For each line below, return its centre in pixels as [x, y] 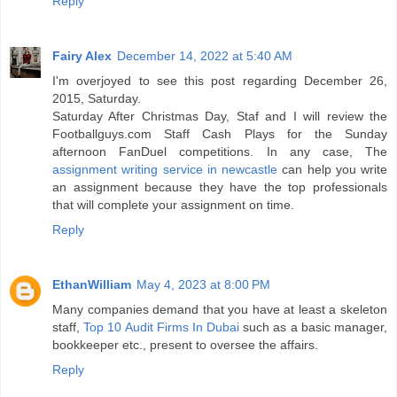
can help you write [335, 169]
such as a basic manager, [314, 327]
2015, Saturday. [97, 98]
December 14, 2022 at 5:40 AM [205, 55]
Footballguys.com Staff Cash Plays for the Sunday [220, 133]
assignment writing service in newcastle [167, 169]
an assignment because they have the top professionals [220, 187]
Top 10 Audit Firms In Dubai [162, 327]
